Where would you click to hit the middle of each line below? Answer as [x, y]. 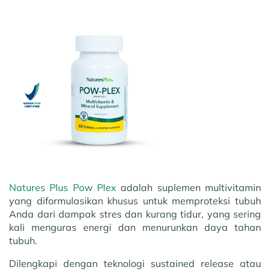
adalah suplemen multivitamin [189, 187]
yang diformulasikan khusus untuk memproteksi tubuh [135, 201]
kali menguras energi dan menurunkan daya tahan [135, 227]
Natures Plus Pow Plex [63, 187]
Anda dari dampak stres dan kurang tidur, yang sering [135, 214]
